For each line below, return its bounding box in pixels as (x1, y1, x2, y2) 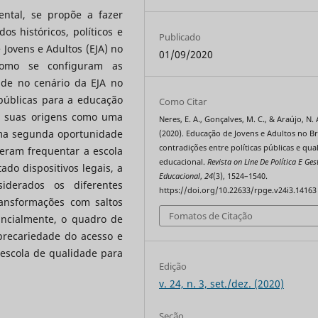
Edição (159, 259, 187, 273)
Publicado (159, 31, 202, 44)
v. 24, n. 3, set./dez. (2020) (159, 276, 285, 290)
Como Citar (159, 95, 207, 109)
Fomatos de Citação (169, 209, 253, 222)
